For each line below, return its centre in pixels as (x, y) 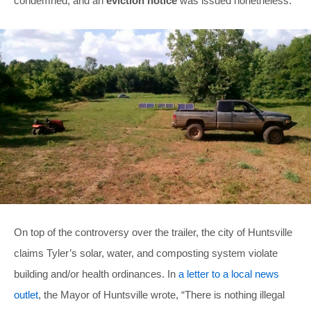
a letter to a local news (229, 274)
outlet (26, 295)
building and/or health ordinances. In (96, 274)
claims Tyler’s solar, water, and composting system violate (146, 253)
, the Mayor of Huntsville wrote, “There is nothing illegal (161, 295)
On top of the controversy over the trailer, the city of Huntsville (153, 233)
